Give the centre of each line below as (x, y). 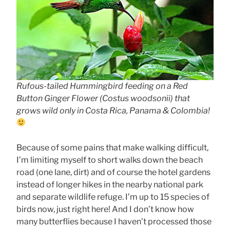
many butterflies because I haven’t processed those (114, 221)
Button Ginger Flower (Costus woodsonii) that (103, 98)
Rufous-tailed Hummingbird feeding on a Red (102, 86)
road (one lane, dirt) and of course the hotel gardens (113, 172)
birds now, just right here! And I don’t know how (105, 209)
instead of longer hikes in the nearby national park (110, 184)
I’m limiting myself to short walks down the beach (110, 160)
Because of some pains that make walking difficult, (112, 147)
